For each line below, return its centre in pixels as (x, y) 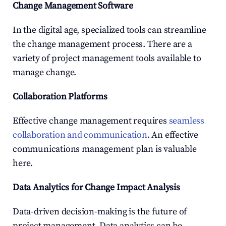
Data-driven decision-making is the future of (100, 212)
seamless (187, 121)
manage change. (45, 72)
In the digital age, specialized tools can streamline (109, 30)
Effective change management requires (91, 121)
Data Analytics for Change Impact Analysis (96, 187)
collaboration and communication (80, 135)
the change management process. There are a (102, 44)
